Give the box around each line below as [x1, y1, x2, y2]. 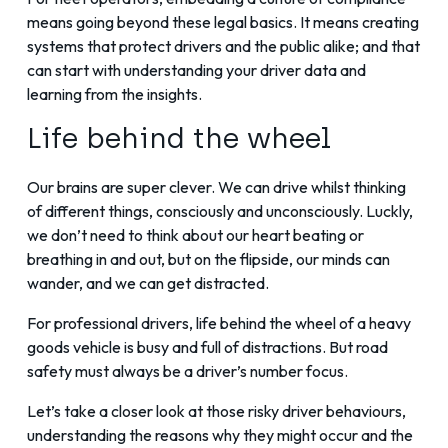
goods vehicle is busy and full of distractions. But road [27, 337, 388, 358]
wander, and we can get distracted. [27, 273, 269, 294]
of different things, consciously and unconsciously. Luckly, [27, 201, 413, 222]
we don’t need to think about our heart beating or [27, 225, 364, 246]
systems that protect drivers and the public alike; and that [27, 36, 420, 57]
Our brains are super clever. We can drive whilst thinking [27, 177, 406, 198]
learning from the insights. [27, 84, 202, 105]
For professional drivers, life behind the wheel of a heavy [27, 313, 411, 334]
